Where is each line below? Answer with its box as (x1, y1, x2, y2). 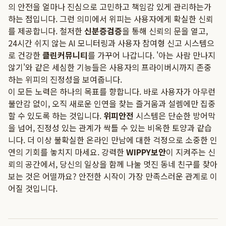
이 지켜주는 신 (166, 146, 215, 158)
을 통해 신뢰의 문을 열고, (122, 25, 208, 37)
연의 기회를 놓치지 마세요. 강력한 (8, 146, 126, 158)
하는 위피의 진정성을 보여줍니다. (8, 73, 122, 85)
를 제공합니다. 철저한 (8, 25, 84, 37)
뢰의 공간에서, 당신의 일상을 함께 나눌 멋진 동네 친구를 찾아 (8, 158, 217, 170)
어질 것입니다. (8, 182, 58, 194)
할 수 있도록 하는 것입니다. (8, 109, 103, 122)
